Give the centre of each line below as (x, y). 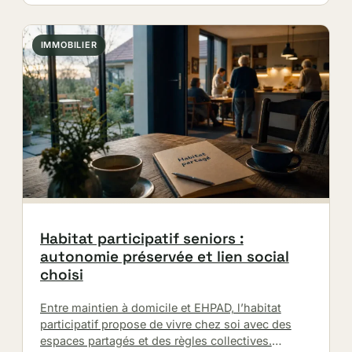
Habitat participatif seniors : (141, 239)
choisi (61, 275)
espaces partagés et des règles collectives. (156, 341)
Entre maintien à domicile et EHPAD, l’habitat (160, 308)
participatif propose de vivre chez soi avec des (165, 324)
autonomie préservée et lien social (164, 257)
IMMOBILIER (69, 45)
